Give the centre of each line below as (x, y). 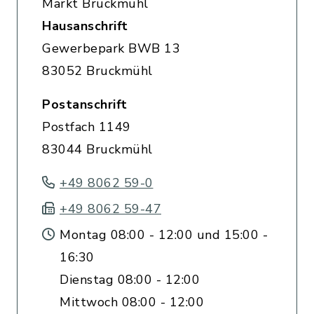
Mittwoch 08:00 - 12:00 (132, 302)
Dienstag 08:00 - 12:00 (130, 280)
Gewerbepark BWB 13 (111, 48)
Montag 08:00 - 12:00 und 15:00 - (164, 235)
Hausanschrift (85, 26)
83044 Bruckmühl (97, 149)
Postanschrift (85, 104)
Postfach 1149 (87, 127)
